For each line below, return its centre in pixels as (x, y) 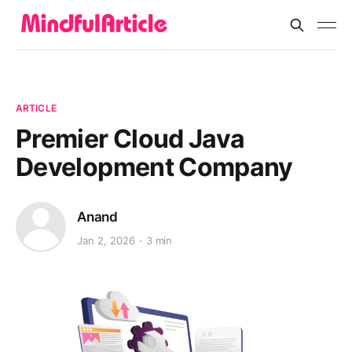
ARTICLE (36, 108)
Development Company (154, 167)
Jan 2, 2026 (106, 241)
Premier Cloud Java (130, 139)
